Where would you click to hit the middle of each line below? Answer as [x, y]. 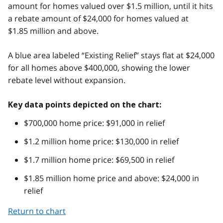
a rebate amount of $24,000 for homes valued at [98, 19]
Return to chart [37, 211]
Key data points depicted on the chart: [85, 105]
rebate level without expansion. [67, 80]
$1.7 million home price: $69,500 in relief [99, 160]
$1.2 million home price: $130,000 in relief [101, 142]
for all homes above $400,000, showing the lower [99, 68]
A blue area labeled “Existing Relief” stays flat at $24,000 [111, 56]
